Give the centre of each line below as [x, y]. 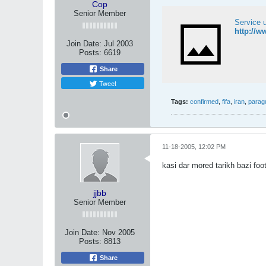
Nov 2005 [118, 232]
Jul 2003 [118, 44]
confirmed [204, 102]
